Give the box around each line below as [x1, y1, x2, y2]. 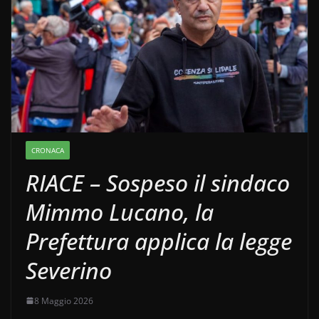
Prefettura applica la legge [26, 225, 292, 256]
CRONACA [31, 145, 64, 155]
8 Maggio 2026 [34, 294, 93, 307]
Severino [26, 254, 112, 286]
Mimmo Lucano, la [26, 196, 214, 227]
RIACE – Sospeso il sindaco [26, 167, 290, 198]
